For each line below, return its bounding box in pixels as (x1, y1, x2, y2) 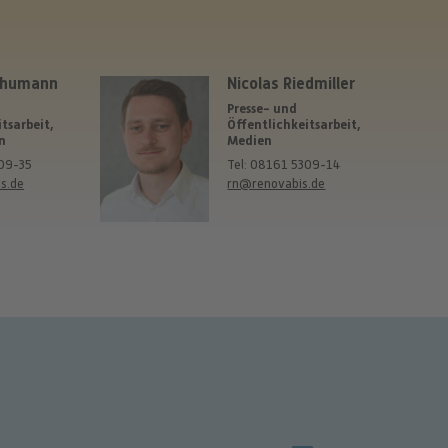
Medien (227, 132, 273, 148)
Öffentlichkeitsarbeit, (227, 116, 362, 132)
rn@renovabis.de (227, 176, 326, 192)
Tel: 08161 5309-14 (227, 157, 341, 173)
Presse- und (227, 100, 298, 116)
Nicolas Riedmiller (227, 74, 356, 94)
